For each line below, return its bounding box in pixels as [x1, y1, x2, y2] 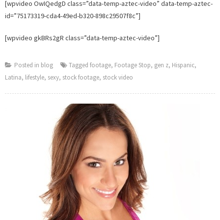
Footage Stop [114, 61, 151, 70]
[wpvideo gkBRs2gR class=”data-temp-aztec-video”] [5, 33, 160, 43]
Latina [5, 73, 22, 82]
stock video [103, 73, 133, 82]
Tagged [69, 61, 90, 70]
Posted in [14, 61, 41, 70]
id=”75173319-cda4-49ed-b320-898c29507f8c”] [5, 11, 140, 21]
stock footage [62, 73, 99, 82]
